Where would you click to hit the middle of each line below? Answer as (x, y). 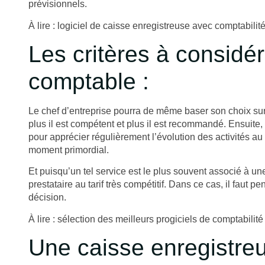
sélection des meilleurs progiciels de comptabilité (160, 219)
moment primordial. (69, 150)
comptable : (89, 82)
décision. (47, 198)
